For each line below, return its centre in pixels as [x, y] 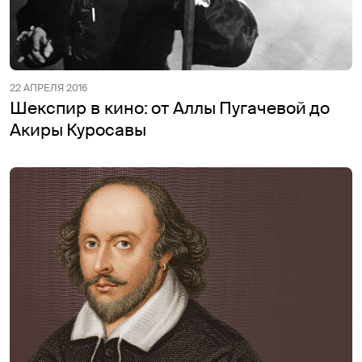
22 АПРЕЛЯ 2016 [48, 88]
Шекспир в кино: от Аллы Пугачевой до [170, 108]
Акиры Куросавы [78, 130]
